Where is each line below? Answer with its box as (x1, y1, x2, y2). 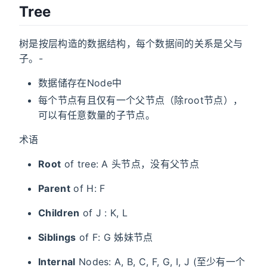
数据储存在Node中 (38, 77, 122, 89)
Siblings (38, 231, 76, 244)
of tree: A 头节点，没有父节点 (61, 158, 200, 170)
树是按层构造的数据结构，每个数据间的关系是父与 (19, 38, 243, 50)
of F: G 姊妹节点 (76, 231, 153, 244)
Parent (38, 182, 70, 195)
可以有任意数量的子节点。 (38, 109, 155, 122)
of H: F (70, 182, 105, 195)
